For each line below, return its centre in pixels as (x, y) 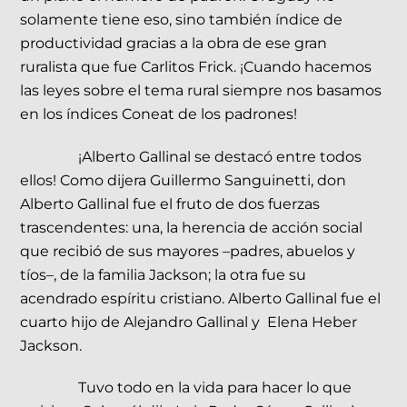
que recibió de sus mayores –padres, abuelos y (188, 251)
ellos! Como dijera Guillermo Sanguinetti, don (184, 180)
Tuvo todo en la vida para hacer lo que (215, 388)
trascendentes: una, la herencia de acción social (192, 227)
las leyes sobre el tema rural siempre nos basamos (201, 90)
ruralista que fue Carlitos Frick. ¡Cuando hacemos (196, 66)
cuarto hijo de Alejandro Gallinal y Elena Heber (189, 322)
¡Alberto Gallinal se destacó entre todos (220, 156)
